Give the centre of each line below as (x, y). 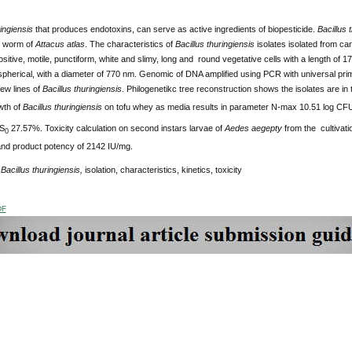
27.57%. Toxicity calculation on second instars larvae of (116, 128)
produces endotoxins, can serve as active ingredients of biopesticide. (184, 29)
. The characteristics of (130, 44)
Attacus (49, 44)
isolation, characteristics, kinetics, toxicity (162, 170)
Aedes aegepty (253, 128)
